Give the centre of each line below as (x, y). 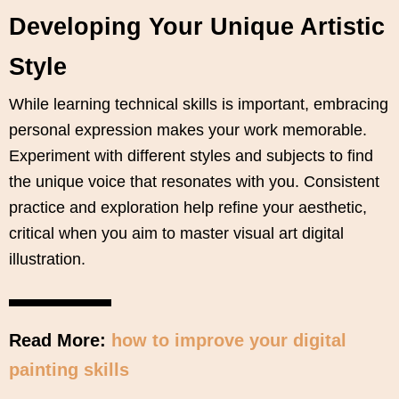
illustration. (47, 259)
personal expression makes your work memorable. (188, 130)
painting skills (69, 369)
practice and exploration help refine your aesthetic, (188, 207)
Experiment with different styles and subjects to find (191, 155)
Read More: (60, 340)
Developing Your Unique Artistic (197, 26)
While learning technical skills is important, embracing (199, 104)
